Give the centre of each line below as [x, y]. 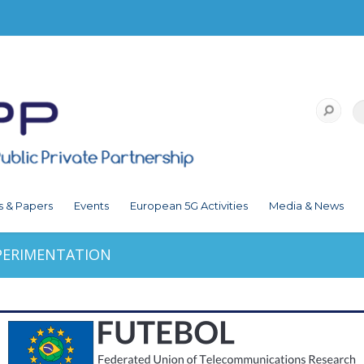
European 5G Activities [189, 206]
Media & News [306, 206]
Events [91, 206]
